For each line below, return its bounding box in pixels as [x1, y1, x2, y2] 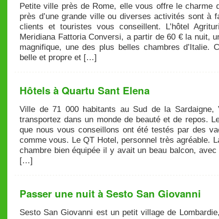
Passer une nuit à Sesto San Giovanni [20, 186, 201, 200]
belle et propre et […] [20, 53, 97, 62]
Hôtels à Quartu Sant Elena [20, 83, 150, 97]
